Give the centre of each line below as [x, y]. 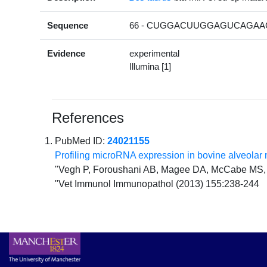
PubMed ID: [81, 141]
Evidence [66, 54]
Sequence [68, 26]
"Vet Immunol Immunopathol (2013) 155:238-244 [157, 184]
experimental [155, 54]
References [88, 118]
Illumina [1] [150, 67]
